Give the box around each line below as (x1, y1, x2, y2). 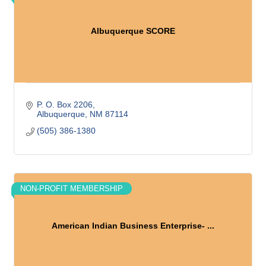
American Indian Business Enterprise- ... (52, 220, 214, 230)
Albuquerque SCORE (91, 26, 175, 36)
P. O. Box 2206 (36, 100, 93, 109)
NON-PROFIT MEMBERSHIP (20, 184, 123, 193)
